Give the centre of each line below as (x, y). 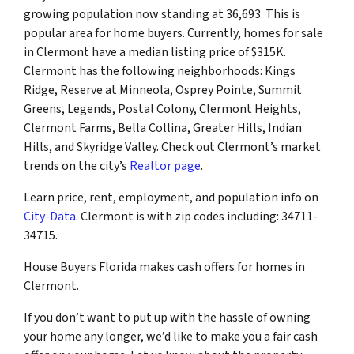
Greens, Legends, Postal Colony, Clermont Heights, (162, 109)
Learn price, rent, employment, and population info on (171, 197)
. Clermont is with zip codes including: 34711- (197, 216)
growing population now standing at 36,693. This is (162, 14)
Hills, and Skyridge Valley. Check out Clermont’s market (172, 147)
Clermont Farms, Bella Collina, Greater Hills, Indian (163, 128)
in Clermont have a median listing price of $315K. (155, 52)
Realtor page (165, 166)
